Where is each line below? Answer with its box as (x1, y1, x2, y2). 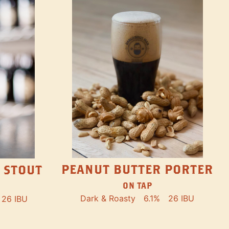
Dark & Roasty (80, 193, 136, 204)
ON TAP (123, 180, 152, 191)
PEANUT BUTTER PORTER (61, 162, 214, 177)
